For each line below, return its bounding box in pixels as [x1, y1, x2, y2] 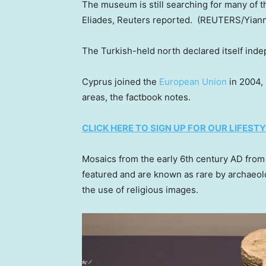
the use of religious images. [82, 184, 201, 196]
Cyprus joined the [82, 76, 159, 88]
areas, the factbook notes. [82, 91, 193, 103]
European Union [159, 76, 227, 88]
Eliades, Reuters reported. [82, 14, 195, 26]
